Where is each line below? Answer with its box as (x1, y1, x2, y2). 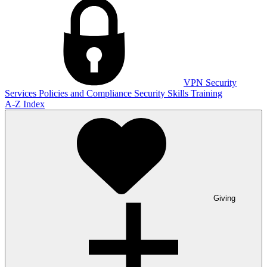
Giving (213, 194, 235, 203)
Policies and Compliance (39, 88, 134, 99)
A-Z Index (5, 99, 45, 110)
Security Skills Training (134, 88, 222, 99)
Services (5, 88, 39, 99)
